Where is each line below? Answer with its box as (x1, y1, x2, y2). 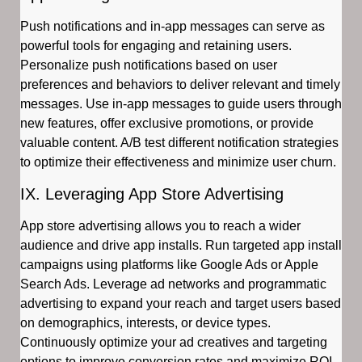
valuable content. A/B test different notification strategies (20, 136, 339, 150)
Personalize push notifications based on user (20, 58, 277, 73)
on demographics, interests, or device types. (20, 315, 271, 330)
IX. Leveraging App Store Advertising (20, 184, 284, 203)
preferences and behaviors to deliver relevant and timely (20, 78, 340, 92)
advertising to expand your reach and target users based (20, 296, 341, 310)
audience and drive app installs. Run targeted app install (20, 238, 342, 252)
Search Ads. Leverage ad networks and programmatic (20, 276, 326, 291)
